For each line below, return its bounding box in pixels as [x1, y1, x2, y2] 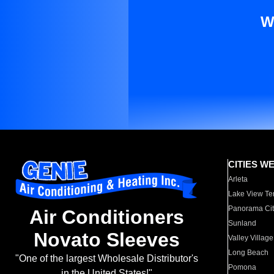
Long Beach [228, 248, 269, 257]
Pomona [228, 263, 257, 272]
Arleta [228, 175, 248, 183]
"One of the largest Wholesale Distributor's [15, 253, 198, 264]
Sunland [228, 219, 257, 228]
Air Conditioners [29, 206, 184, 229]
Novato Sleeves [33, 229, 180, 251]
